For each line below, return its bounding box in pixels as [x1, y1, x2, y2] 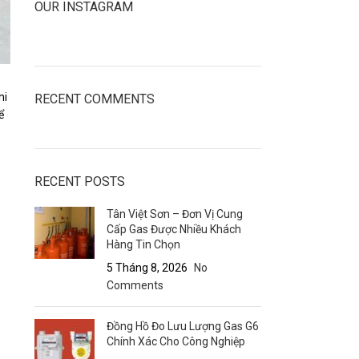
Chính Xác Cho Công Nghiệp [106, 335, 245, 348]
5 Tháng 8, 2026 [106, 261, 188, 274]
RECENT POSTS [34, 174, 125, 189]
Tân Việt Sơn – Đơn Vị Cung [106, 208, 243, 220]
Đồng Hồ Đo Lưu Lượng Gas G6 [106, 320, 259, 333]
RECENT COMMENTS [34, 91, 155, 107]
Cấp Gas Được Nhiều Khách [106, 223, 241, 236]
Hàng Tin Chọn [106, 238, 180, 251]
